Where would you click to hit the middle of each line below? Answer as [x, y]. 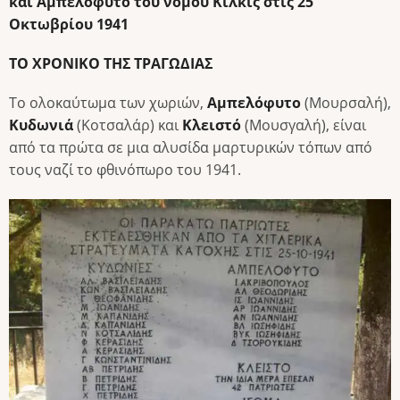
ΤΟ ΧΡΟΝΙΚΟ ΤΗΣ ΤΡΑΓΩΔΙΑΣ [111, 64]
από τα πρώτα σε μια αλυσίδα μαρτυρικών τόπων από [191, 148]
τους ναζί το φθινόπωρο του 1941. [125, 170]
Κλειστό [212, 125]
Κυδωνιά [41, 125]
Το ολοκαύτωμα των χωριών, [108, 103]
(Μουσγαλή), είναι [304, 125]
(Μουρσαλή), [346, 103]
